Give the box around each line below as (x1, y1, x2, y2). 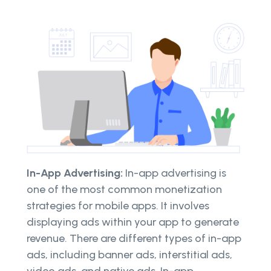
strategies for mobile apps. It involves (27, 199, 209, 213)
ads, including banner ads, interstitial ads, (27, 248, 232, 262)
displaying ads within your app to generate (27, 215, 239, 229)
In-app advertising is (125, 166, 226, 180)
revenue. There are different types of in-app (27, 232, 241, 246)
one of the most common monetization (27, 183, 222, 197)
